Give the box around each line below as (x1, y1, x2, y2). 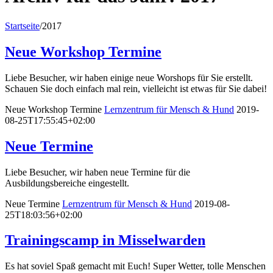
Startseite (5, 20, 40, 31)
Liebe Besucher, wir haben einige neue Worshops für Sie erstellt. (5, 72, 255, 83)
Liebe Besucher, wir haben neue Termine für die (5, 166, 190, 177)
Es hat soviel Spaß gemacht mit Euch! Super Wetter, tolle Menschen (5, 261, 266, 272)
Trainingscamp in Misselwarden (5, 232, 205, 249)
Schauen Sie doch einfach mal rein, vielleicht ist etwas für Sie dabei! (5, 83, 267, 94)
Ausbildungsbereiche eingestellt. (5, 177, 134, 188)
